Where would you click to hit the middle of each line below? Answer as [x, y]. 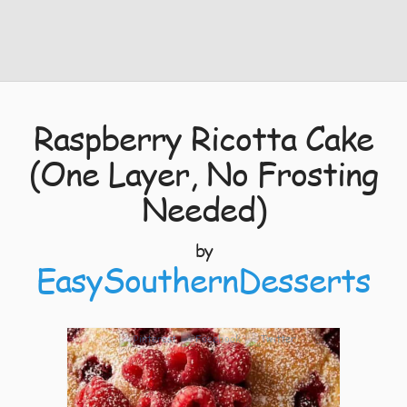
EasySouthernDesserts [203, 279]
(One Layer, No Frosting [203, 173]
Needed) [203, 208]
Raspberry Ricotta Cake [203, 138]
